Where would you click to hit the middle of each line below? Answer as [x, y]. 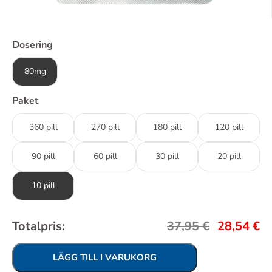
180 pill [167, 127]
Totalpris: [39, 226]
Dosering [32, 45]
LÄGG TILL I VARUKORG [105, 257]
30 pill [167, 156]
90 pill [43, 156]
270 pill [105, 127]
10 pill [43, 185]
